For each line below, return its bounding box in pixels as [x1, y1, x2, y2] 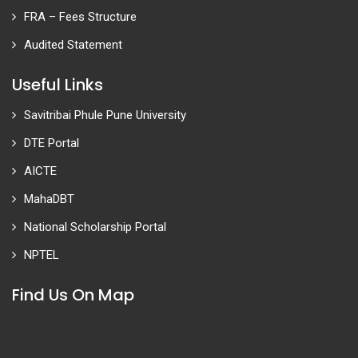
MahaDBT [24, 192, 74, 206]
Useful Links [12, 74, 103, 96]
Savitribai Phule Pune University [24, 108, 186, 122]
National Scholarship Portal [24, 220, 166, 234]
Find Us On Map [12, 284, 134, 306]
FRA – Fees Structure [24, 10, 137, 24]
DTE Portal [24, 136, 79, 150]
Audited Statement [24, 38, 122, 52]
